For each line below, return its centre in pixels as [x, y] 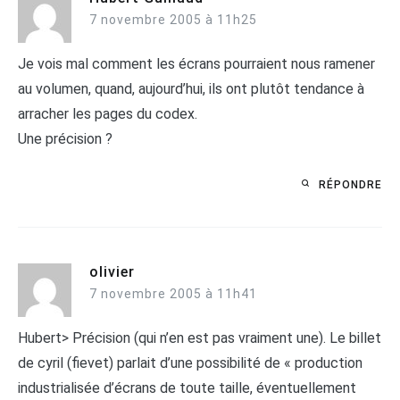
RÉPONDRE [350, 184]
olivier [112, 271]
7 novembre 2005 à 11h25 [173, 19]
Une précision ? [65, 138]
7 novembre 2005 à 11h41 [173, 293]
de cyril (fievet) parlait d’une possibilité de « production [190, 362]
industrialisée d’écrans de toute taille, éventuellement [187, 387]
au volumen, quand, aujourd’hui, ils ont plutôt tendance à [191, 88]
